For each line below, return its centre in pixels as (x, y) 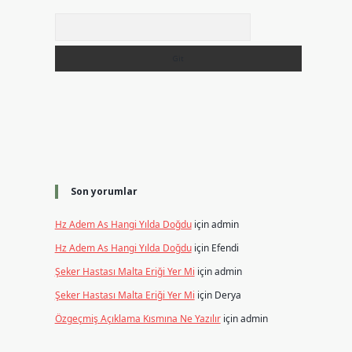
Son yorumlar (104, 191)
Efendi (225, 248)
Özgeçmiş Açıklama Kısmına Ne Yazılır (137, 319)
